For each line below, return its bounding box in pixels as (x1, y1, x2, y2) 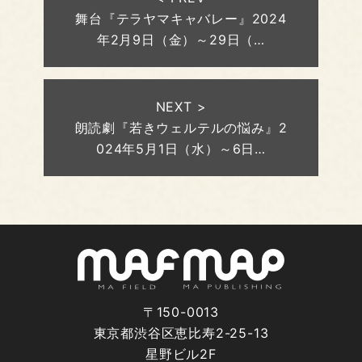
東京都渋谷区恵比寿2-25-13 (93, 325, 269, 342)
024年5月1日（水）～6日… (95, 141, 266, 158)
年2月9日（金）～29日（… (96, 32, 266, 48)
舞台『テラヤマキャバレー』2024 (75, 11, 287, 27)
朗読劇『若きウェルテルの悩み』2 (74, 120, 288, 137)
